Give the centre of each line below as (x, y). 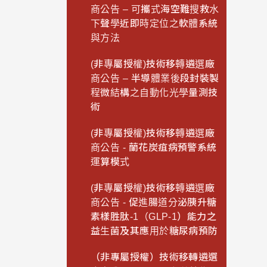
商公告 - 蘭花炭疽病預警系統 (154, 148)
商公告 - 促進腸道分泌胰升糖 (154, 203)
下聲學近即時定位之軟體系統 (154, 24)
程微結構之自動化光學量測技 (154, 93)
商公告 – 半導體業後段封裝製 (155, 79)
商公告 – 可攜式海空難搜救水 (155, 10)
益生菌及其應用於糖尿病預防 (154, 231)
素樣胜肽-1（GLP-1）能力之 (154, 217)
